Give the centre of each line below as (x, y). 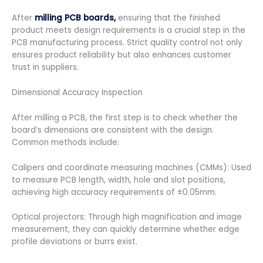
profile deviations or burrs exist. (75, 242)
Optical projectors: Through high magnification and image (127, 217)
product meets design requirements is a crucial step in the (129, 30)
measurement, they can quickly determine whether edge (126, 230)
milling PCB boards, (76, 18)
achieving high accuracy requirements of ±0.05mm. (114, 192)
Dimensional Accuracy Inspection (77, 92)
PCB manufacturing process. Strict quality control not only (127, 42)
